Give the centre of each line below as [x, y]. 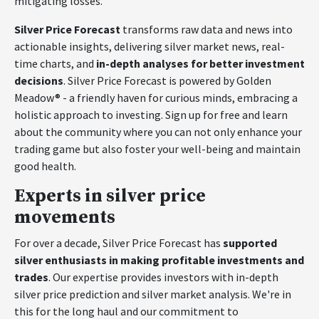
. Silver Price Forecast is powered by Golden [167, 80]
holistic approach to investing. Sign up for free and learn [151, 115]
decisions [39, 80]
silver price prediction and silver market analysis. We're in [153, 294]
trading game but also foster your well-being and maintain [157, 149]
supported [250, 243]
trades [31, 277]
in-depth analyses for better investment [200, 63]
